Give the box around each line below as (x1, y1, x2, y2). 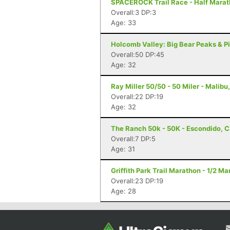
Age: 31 (111, 145, 135, 153)
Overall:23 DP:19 (111, 177, 163, 185)
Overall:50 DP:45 (111, 50, 164, 59)
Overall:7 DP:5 (111, 135, 156, 143)
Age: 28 (111, 187, 136, 195)
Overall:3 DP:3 (111, 8, 156, 16)
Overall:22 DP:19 (111, 92, 163, 101)
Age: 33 (111, 18, 136, 27)
